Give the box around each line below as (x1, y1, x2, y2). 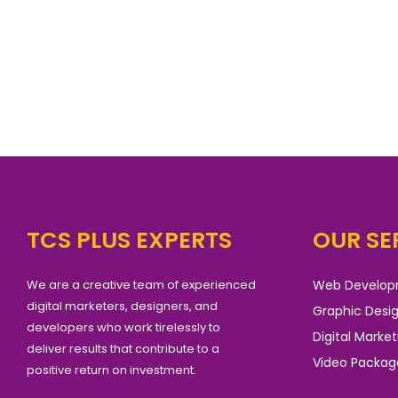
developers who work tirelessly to (27, 319, 220, 337)
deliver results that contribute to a (27, 340, 219, 358)
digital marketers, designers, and (27, 298, 218, 315)
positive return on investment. (27, 362, 196, 379)
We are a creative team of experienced (27, 276, 256, 294)
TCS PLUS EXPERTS (27, 223, 232, 256)
